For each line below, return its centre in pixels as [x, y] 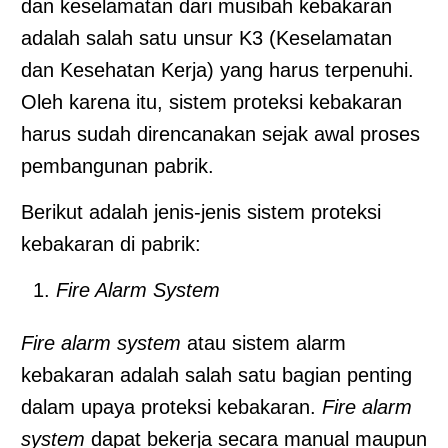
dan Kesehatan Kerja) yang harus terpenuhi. [217, 69]
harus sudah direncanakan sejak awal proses [220, 133]
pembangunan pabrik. [117, 165]
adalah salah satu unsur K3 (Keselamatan [206, 37]
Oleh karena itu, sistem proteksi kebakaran [211, 101]
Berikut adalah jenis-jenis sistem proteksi [201, 211]
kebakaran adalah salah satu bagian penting [216, 374]
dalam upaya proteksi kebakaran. [171, 406]
